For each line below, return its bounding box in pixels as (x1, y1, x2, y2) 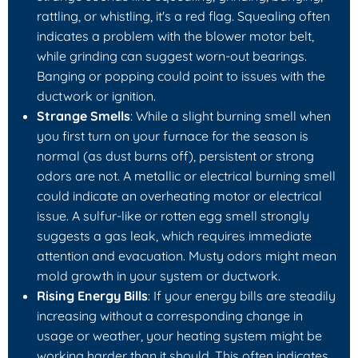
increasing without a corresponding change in (37, 307, 303, 324)
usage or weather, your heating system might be (37, 327, 322, 344)
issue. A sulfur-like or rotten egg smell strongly (37, 207, 309, 224)
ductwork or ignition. (37, 87, 156, 104)
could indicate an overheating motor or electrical (37, 187, 322, 204)
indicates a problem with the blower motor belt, (37, 27, 314, 44)
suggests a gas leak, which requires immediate (37, 227, 312, 244)
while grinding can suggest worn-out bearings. (37, 47, 307, 64)
